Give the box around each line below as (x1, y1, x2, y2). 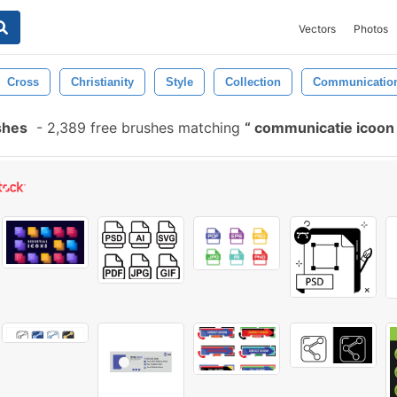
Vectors (299, 22, 336, 35)
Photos (354, 22, 388, 35)
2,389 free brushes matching (43, 119, 245, 136)
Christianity (71, 75, 134, 89)
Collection (225, 75, 281, 89)
